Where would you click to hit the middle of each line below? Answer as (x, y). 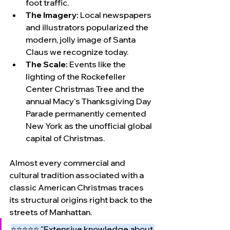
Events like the (98, 64)
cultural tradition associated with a (77, 175)
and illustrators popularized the (88, 27)
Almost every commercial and (68, 162)
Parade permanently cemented (87, 113)
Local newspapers (116, 15)
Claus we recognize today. (77, 52)
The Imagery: (52, 15)
